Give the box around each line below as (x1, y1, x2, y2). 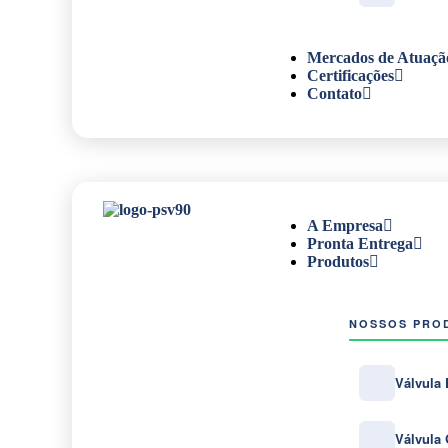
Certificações (307, 67, 394, 84)
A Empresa (307, 217, 383, 234)
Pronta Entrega (307, 235, 413, 252)
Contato (307, 85, 362, 102)
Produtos (307, 253, 369, 270)
